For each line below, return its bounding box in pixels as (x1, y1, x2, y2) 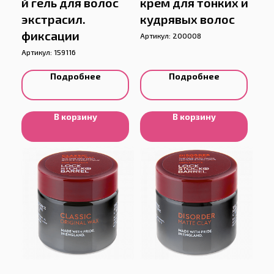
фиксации (21, 28, 80, 43)
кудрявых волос (140, 11, 235, 26)
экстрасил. (21, 11, 86, 26)
